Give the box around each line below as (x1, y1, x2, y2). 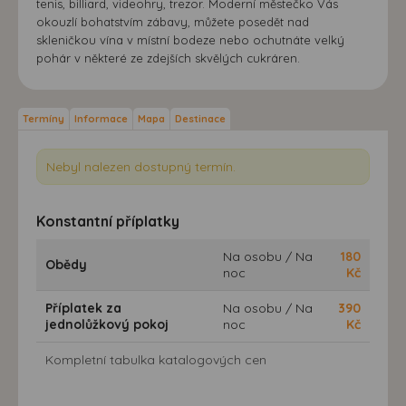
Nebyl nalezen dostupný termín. (46, 158, 236, 175)
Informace (74, 111, 128, 125)
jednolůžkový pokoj (45, 315, 169, 333)
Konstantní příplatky (36, 211, 179, 230)
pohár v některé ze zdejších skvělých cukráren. (36, 50, 300, 65)
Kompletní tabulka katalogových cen (45, 351, 266, 368)
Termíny (23, 111, 64, 125)
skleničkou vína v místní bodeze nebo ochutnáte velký (36, 32, 344, 47)
